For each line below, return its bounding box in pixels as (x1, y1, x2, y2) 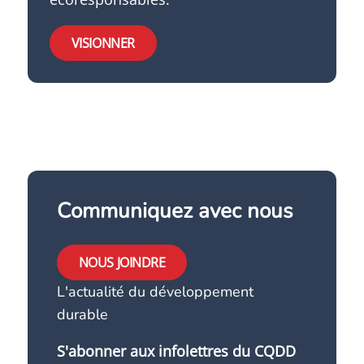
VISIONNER (71, 33, 135, 52)
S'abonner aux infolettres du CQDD (56, 341, 296, 362)
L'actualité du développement (56, 282, 253, 302)
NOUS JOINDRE (78, 253, 166, 271)
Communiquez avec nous (56, 197, 293, 226)
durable (56, 305, 108, 325)
